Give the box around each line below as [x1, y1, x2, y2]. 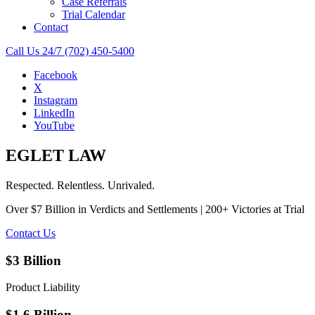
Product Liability [6, 281, 80, 294]
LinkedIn [34, 107, 75, 119]
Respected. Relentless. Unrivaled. [6, 179, 155, 191]
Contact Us [6, 226, 56, 239]
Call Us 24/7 [6, 45, 62, 57]
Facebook [34, 69, 77, 81]
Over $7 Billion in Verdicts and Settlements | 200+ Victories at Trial [6, 202, 304, 215]
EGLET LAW [6, 146, 106, 165]
